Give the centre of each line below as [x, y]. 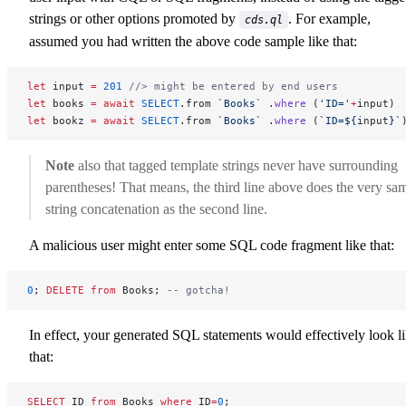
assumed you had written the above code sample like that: [193, 42]
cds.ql [264, 20]
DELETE [65, 290]
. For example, [329, 19]
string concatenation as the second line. [156, 209]
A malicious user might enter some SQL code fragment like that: [212, 246]
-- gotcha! [198, 290]
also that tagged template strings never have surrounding [236, 166]
